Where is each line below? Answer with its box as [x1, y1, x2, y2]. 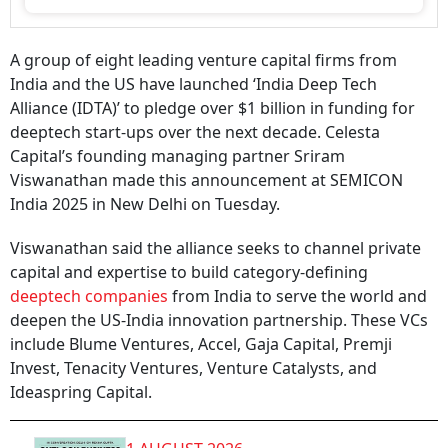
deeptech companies [10, 285, 168, 307]
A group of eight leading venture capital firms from [10, 49, 397, 71]
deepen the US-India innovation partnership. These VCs [10, 309, 428, 331]
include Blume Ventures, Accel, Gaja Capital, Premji [10, 333, 392, 355]
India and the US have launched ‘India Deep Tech [10, 73, 377, 95]
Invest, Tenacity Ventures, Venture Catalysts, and [10, 357, 377, 379]
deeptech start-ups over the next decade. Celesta [10, 121, 380, 143]
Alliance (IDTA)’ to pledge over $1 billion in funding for [10, 97, 415, 119]
